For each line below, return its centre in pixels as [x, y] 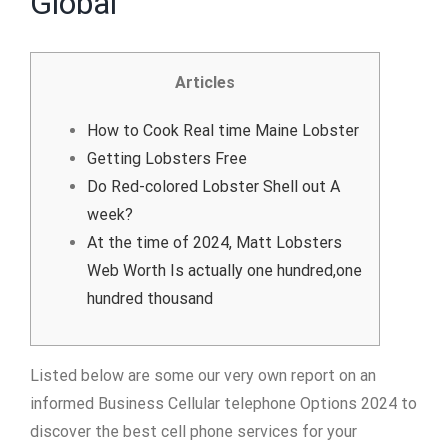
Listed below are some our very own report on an [203, 375]
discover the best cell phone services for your [193, 431]
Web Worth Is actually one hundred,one [224, 270]
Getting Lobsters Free [167, 158]
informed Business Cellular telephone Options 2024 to [223, 403]
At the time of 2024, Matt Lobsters [214, 242]
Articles [205, 82]
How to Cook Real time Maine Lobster [223, 130]
